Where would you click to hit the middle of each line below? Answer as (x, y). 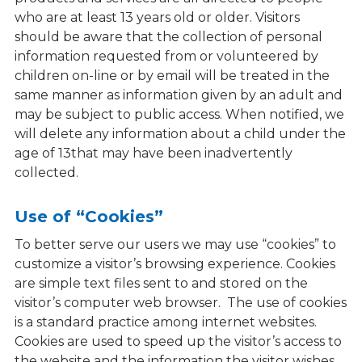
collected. (46, 173)
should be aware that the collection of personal (168, 37)
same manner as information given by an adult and (178, 95)
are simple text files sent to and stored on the (161, 283)
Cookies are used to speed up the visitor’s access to (178, 341)
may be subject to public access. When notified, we (179, 114)
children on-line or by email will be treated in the (172, 76)
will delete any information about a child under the (180, 134)
